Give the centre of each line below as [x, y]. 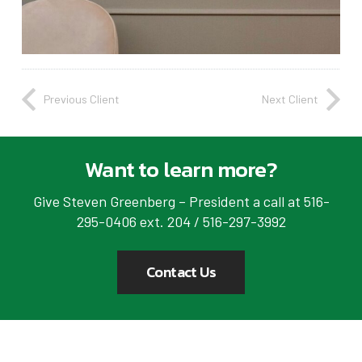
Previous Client [82, 99]
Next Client [290, 99]
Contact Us [181, 271]
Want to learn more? [181, 170]
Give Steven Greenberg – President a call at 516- [181, 201]
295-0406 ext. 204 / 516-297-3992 [181, 221]
